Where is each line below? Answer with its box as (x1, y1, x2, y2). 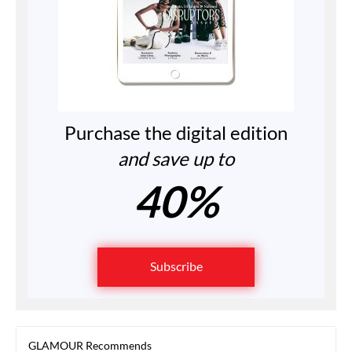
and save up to (118, 146, 234, 170)
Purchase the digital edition (64, 120, 288, 144)
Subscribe (149, 258, 203, 273)
